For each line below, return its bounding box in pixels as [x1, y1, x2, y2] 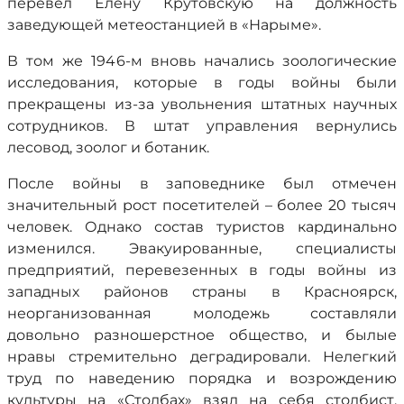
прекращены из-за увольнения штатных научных [7, 96, 397, 113]
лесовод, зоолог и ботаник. [7, 139, 209, 156]
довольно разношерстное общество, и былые [7, 326, 397, 344]
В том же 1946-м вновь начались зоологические [7, 52, 397, 69]
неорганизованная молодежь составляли [7, 305, 397, 322]
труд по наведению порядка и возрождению [7, 370, 397, 387]
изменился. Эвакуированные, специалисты [7, 240, 397, 257]
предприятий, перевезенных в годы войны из [7, 262, 397, 279]
